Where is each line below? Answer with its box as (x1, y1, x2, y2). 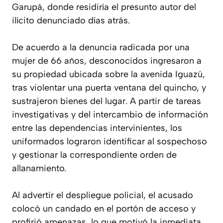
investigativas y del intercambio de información (12, 109, 208, 120)
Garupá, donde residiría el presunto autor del (12, 1, 196, 12)
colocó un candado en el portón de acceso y (12, 203, 196, 214)
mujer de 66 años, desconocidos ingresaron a (12, 55, 202, 66)
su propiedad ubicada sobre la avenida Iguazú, (12, 68, 205, 80)
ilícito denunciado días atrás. (12, 14, 130, 26)
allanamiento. (12, 162, 66, 174)
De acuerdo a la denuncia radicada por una (12, 41, 190, 53)
